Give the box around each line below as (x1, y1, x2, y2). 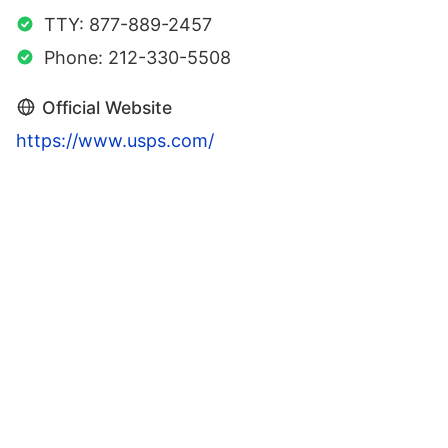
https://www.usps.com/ (16, 129, 214, 151)
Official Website (42, 96, 172, 118)
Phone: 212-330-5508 (44, 46, 231, 68)
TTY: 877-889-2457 (44, 13, 212, 35)
